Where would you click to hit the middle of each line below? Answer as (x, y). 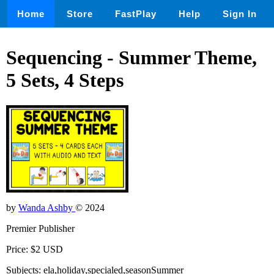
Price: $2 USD (35, 249)
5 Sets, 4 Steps (65, 80)
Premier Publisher (40, 228)
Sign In (240, 14)
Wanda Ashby (47, 207)
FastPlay (136, 14)
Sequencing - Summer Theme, (131, 58)
